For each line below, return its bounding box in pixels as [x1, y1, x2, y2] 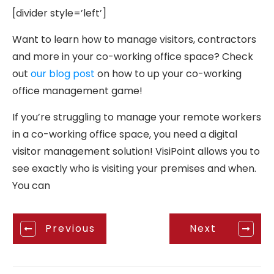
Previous [45, 221, 99, 236]
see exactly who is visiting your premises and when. [12, 161, 256, 176]
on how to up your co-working [95, 66, 242, 81]
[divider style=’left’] [12, 6, 106, 20]
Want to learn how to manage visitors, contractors [12, 32, 256, 46]
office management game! [12, 83, 143, 98]
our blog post [31, 66, 95, 81]
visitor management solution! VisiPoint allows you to [12, 144, 260, 158]
